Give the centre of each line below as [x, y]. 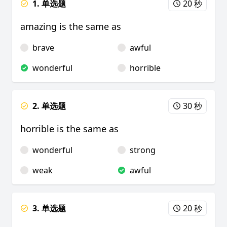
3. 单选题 [49, 208]
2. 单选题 [49, 106]
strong [143, 150]
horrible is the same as [69, 129]
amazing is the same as [72, 26]
